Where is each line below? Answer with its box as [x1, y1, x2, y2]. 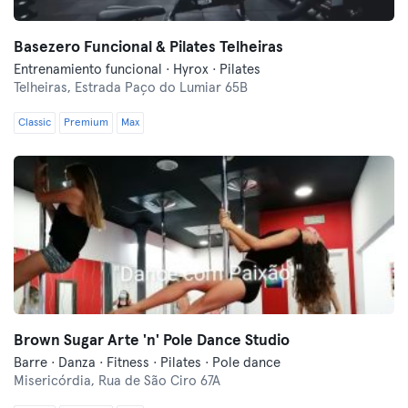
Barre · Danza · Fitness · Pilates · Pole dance [14, 356, 280, 370]
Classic [18, 117, 51, 128]
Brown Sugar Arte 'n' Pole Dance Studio [14, 333, 290, 349]
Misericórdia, [14, 374, 98, 388]
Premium [64, 117, 108, 128]
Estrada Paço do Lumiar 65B [75, 81, 248, 95]
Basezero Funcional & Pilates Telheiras [14, 40, 283, 56]
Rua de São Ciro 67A [98, 374, 220, 388]
